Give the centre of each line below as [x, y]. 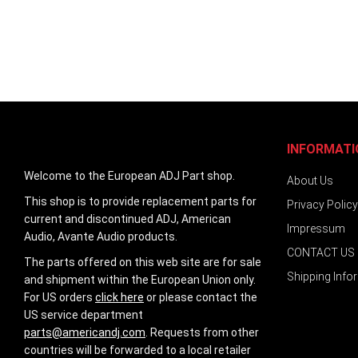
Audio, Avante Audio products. [101, 237]
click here [119, 297]
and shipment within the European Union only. [140, 280]
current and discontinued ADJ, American [127, 219]
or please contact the [201, 297]
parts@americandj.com [85, 332]
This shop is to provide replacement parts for [140, 201]
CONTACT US [320, 253]
